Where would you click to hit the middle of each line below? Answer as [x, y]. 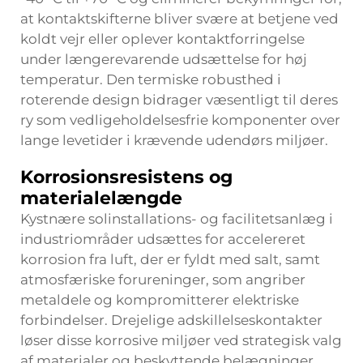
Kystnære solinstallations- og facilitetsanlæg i [177, 219]
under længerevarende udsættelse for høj [164, 59]
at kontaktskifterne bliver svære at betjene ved [179, 19]
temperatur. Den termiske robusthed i [151, 79]
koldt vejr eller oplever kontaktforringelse [162, 39]
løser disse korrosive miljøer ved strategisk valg [181, 340]
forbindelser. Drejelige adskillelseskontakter [171, 320]
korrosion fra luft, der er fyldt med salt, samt [170, 259]
